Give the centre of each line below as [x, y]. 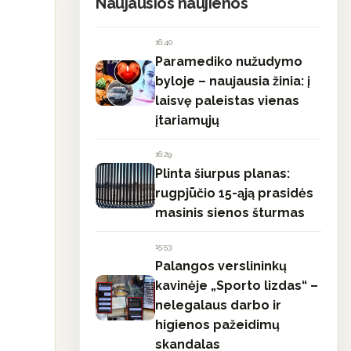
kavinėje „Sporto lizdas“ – [237, 286]
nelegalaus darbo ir [218, 305]
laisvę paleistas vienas [227, 101]
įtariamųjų [187, 120]
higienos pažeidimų [217, 325]
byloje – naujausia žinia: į [233, 81]
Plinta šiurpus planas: [223, 174]
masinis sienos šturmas [230, 213]
